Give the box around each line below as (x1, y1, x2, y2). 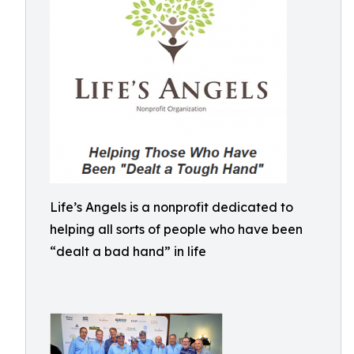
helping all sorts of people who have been (50, 221, 303, 237)
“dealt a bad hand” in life (50, 243, 206, 259)
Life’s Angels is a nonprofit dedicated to (50, 199, 293, 215)
